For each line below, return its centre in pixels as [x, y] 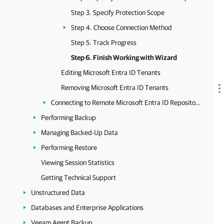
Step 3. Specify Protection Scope [118, 12]
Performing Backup [68, 117]
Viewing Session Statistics [78, 162]
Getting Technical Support [78, 177]
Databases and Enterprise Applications [87, 207]
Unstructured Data [58, 192]
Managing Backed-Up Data [79, 132]
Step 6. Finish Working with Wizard [124, 57]
